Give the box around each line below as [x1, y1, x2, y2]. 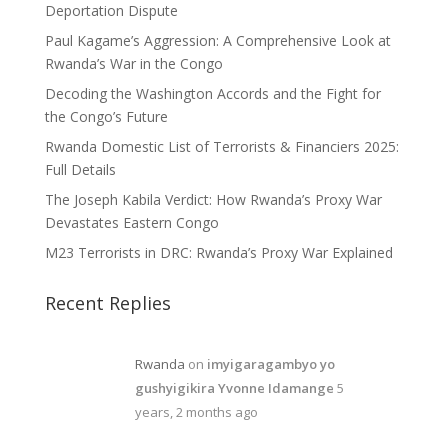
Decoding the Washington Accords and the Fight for [44, 83, 381, 103]
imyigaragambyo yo [206, 354, 335, 373]
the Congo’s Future [44, 106, 168, 126]
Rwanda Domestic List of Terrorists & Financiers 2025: [44, 136, 399, 156]
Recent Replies [44, 290, 171, 315]
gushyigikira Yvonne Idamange [134, 378, 334, 397]
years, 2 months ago [134, 402, 258, 421]
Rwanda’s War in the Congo [44, 53, 223, 73]
